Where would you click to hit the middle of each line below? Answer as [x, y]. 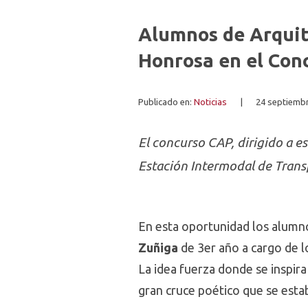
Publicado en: [166, 102]
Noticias [210, 102]
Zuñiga [158, 247]
